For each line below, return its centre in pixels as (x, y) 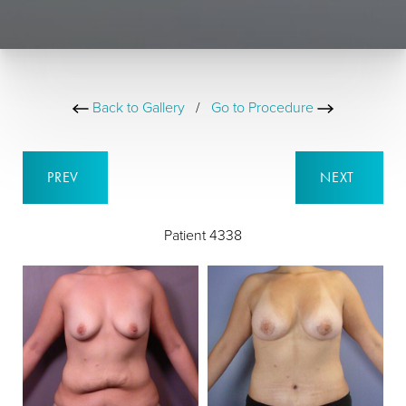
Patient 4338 (203, 235)
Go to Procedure (264, 107)
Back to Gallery (137, 107)
